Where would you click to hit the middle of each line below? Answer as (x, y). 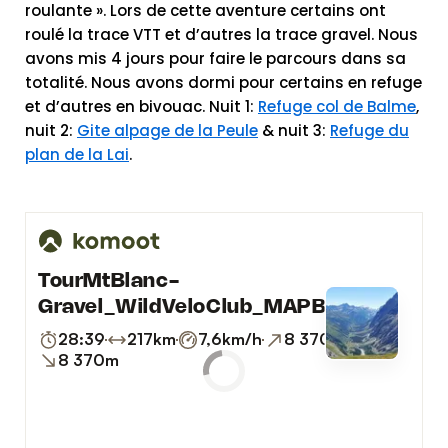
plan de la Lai (77, 154)
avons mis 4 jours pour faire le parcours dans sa (215, 58)
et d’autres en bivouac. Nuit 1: (141, 106)
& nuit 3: (294, 130)
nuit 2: (51, 130)
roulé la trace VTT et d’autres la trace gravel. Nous (221, 34)
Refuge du (369, 130)
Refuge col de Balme (337, 106)
